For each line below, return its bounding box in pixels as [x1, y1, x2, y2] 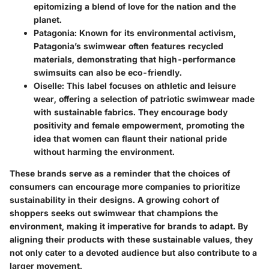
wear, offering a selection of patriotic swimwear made [34, 94, 255, 104]
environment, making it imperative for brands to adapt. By [10, 221, 248, 232]
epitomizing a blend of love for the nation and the [34, 1, 236, 12]
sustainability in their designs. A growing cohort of [10, 195, 219, 205]
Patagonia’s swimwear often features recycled [34, 41, 223, 52]
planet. [34, 14, 62, 25]
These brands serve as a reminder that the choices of [10, 168, 230, 179]
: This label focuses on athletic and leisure [62, 80, 236, 91]
